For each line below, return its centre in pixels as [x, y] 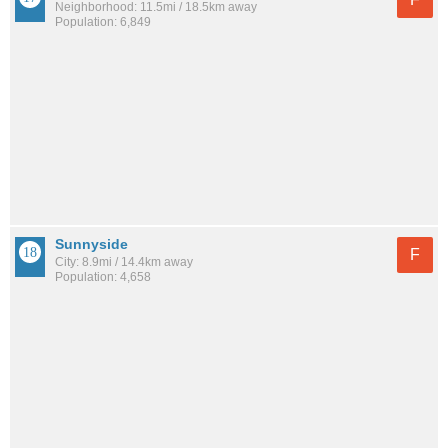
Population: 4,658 [103, 277]
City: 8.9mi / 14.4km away [124, 262]
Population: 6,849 [103, 22]
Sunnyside [91, 244]
